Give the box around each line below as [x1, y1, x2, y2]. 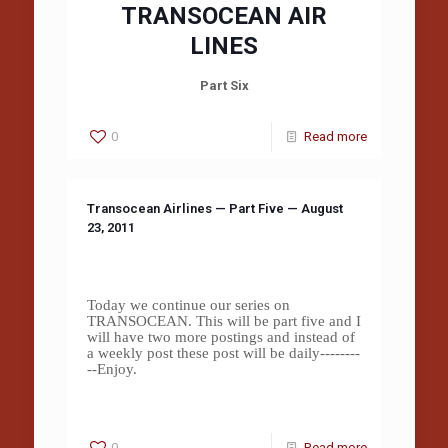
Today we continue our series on [86, 297, 290, 313]
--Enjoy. [86, 361, 137, 377]
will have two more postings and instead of [86, 329, 355, 345]
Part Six [199, 78, 249, 93]
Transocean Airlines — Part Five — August [86, 201, 343, 216]
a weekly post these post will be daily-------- [86, 345, 360, 361]
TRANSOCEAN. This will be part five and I [86, 313, 361, 329]
